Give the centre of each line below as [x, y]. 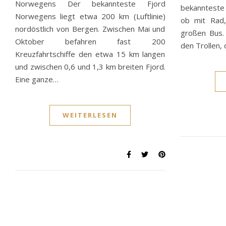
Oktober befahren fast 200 [90, 41]
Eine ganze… [37, 79]
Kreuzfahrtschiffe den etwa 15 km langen [90, 54]
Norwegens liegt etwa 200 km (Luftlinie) [90, 16]
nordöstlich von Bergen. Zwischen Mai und [90, 29]
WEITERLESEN [90, 115]
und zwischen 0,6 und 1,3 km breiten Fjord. [90, 66]
